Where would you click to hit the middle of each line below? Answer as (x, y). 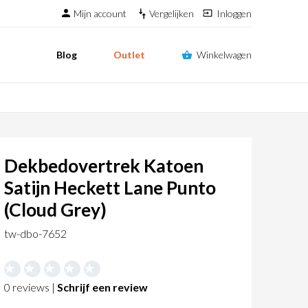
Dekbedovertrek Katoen (104, 166)
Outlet (129, 55)
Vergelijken (173, 13)
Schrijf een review (102, 287)
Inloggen (234, 13)
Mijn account (101, 13)
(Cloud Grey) (55, 210)
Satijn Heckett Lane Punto (110, 188)
